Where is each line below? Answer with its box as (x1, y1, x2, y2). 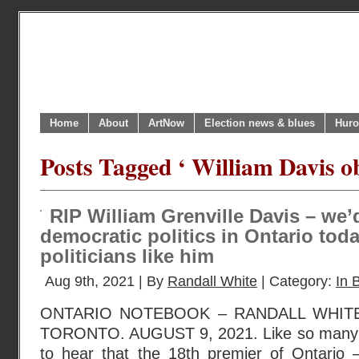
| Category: (257, 273, 336, 289)
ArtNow (148, 117, 184, 129)
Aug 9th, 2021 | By (45, 273, 167, 289)
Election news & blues (204, 117, 315, 129)
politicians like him (40, 246, 214, 267)
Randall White (167, 273, 257, 289)
